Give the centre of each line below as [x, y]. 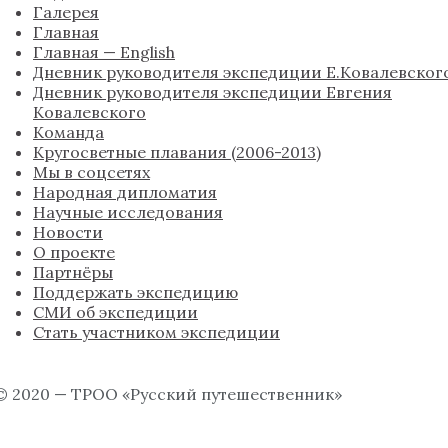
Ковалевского [89, 112]
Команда [68, 132]
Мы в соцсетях [91, 172]
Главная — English [104, 52]
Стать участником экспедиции [156, 332]
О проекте [74, 252]
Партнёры [73, 272]
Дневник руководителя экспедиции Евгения [212, 92]
